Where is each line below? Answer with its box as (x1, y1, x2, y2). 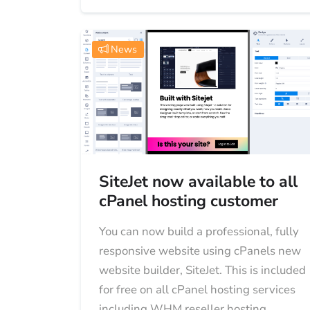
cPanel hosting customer (98, 190, 278, 212)
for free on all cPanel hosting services (98, 282, 295, 298)
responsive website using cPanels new (98, 243, 301, 259)
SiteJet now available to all (98, 171, 298, 192)
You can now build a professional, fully (98, 224, 299, 239)
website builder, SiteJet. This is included (98, 262, 306, 278)
